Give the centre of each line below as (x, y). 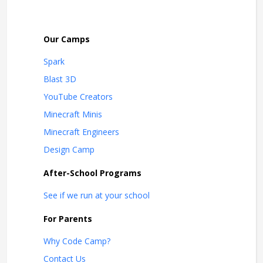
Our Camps (67, 39)
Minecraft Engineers (81, 132)
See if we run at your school (97, 195)
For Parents (68, 219)
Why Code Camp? (77, 241)
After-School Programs (92, 173)
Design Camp (69, 150)
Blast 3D (60, 79)
